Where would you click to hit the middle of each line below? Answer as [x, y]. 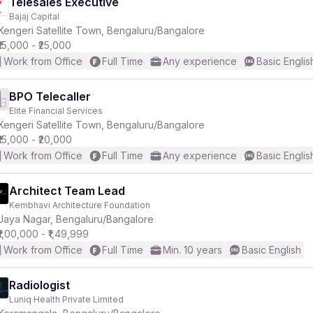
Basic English [271, 250]
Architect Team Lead [67, 191]
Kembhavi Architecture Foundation [80, 205]
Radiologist [39, 285]
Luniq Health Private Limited [66, 299]
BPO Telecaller [50, 96]
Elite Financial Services [56, 111]
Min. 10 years [192, 250]
